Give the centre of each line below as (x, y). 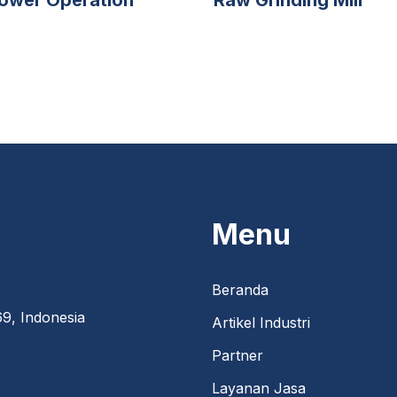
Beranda (240, 289)
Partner (237, 355)
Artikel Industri (261, 322)
